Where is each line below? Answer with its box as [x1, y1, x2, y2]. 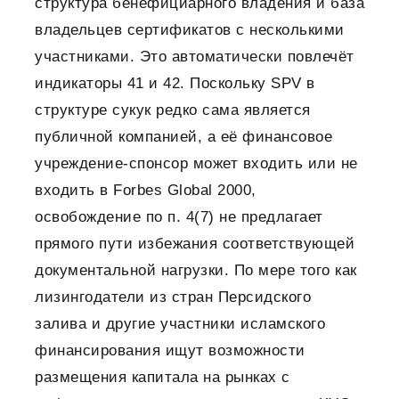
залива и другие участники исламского [35, 315, 325, 333]
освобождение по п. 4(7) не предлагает [35, 208, 323, 226]
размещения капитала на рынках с [35, 369, 290, 387]
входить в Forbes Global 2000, [35, 182, 256, 199]
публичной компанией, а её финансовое [35, 128, 332, 146]
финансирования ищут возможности [35, 342, 305, 360]
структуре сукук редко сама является [35, 102, 311, 119]
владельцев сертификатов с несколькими [35, 21, 345, 39]
